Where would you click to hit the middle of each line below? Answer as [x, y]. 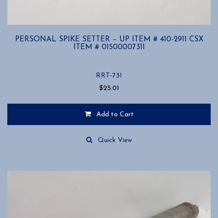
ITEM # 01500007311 [109, 47]
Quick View [115, 141]
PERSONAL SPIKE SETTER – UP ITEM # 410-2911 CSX [109, 39]
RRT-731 [109, 76]
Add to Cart [115, 115]
